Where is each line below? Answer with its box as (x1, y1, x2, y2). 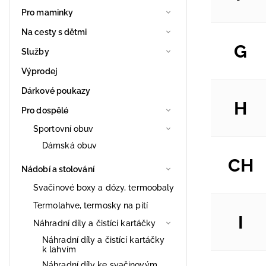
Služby (21, 46, 49, 56)
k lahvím (42, 244, 76, 254)
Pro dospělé (21, 105, 69, 115)
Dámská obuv (42, 140, 97, 150)
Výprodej (21, 66, 57, 76)
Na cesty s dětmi (21, 27, 87, 37)
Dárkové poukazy (21, 85, 91, 96)
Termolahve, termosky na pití (33, 200, 148, 210)
